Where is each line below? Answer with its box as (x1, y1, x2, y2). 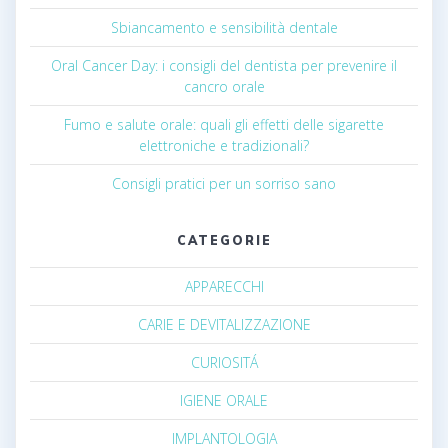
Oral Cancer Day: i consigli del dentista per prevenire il (51, 55, 397, 75)
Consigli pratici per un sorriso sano (112, 173, 336, 193)
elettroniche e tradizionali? (139, 135, 309, 155)
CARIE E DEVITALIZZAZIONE (137, 314, 311, 334)
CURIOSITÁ (190, 352, 258, 372)
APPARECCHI (184, 276, 264, 296)
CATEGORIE (176, 232, 272, 248)
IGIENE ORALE (180, 390, 268, 410)
